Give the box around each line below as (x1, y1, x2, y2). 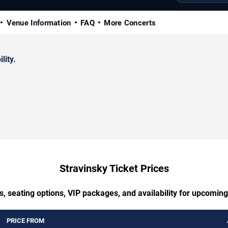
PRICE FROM (7, 216, 44, 224)
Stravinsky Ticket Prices (59, 162, 169, 175)
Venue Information (6, 18, 71, 27)
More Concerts (104, 18, 156, 27)
